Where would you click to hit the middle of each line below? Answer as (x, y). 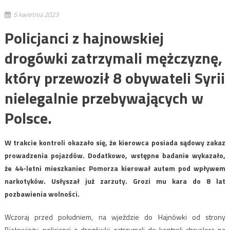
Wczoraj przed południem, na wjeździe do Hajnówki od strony (115, 217)
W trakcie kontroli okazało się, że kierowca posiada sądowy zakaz (115, 142)
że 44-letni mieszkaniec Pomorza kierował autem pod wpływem (115, 168)
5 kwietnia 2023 (36, 14)
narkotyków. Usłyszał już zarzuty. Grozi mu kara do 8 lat (115, 181)
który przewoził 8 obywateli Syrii (114, 78)
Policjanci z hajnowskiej (84, 38)
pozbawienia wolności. (42, 194)
